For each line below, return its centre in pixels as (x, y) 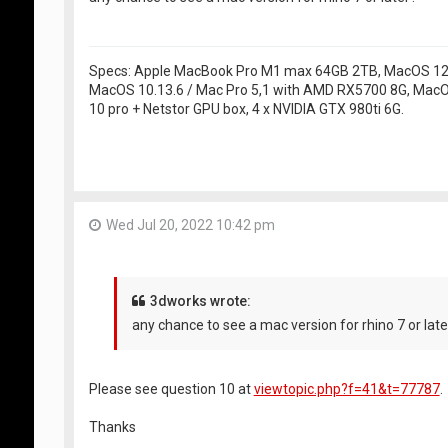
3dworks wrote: (200, 300)
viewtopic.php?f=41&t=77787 (346, 388)
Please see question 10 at (171, 388)
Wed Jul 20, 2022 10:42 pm (190, 225)
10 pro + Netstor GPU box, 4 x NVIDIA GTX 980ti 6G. (246, 108)
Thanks (112, 426)
